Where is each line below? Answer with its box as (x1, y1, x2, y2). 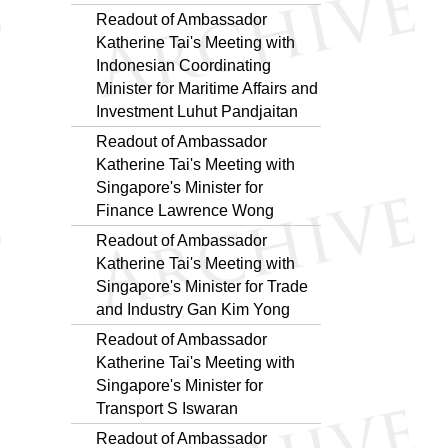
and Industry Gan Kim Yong (96, 300, 290, 318)
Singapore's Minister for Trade (96, 277, 308, 295)
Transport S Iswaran (96, 399, 238, 417)
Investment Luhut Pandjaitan (96, 102, 298, 120)
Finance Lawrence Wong (96, 201, 274, 219)
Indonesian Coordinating (96, 56, 271, 74)
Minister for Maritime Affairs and (96, 79, 318, 97)
